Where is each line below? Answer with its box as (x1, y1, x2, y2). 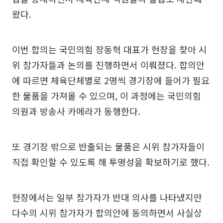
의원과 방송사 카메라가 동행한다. (12, 105, 140, 118)
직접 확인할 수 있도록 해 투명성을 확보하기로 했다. (12, 155, 210, 169)
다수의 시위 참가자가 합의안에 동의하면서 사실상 (12, 206, 202, 220)
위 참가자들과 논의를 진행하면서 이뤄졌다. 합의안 (12, 58, 205, 72)
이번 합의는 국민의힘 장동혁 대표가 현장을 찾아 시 (12, 43, 207, 56)
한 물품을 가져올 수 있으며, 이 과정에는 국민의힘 (12, 89, 201, 103)
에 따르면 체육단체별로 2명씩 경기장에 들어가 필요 (12, 74, 210, 87)
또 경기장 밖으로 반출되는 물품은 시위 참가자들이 (12, 140, 205, 153)
